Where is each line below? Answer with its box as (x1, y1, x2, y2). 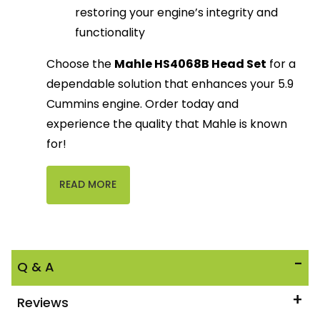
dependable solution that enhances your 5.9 (46, 76, 294, 93)
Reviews (17, 293, 69, 311)
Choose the (46, 56, 115, 73)
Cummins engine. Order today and (46, 96, 239, 113)
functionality (75, 24, 146, 41)
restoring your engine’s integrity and (75, 4, 279, 21)
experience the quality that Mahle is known (46, 116, 288, 133)
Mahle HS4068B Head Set (114, 56, 267, 73)
